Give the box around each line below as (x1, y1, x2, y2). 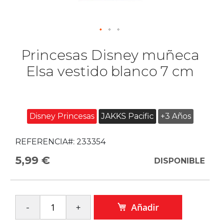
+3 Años (160, 111, 191, 121)
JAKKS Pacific (101, 111, 154, 121)
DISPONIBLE (154, 156, 205, 165)
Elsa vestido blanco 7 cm (26, 63, 194, 80)
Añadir (131, 201, 159, 213)
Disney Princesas (29, 111, 94, 121)
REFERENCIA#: (15, 137, 75, 146)
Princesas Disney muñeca (21, 47, 199, 63)
